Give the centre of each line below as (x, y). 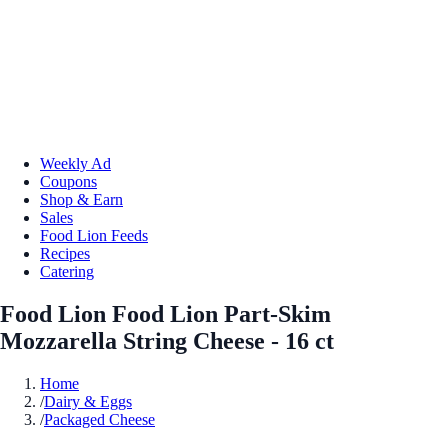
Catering (67, 271)
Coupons (68, 181)
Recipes (65, 253)
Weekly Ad (75, 163)
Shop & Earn (81, 199)
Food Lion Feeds (94, 235)
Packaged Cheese (99, 419)
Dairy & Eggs (88, 401)
